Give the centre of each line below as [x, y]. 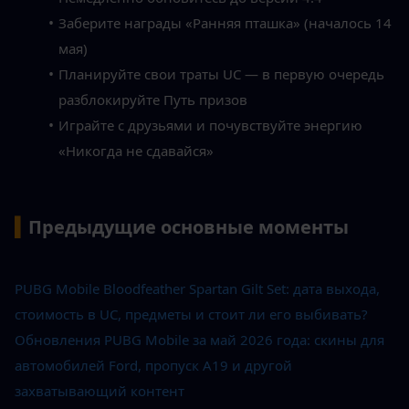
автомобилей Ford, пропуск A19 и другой [153, 366]
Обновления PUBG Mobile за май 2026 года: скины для [199, 340]
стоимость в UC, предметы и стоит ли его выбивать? [191, 315]
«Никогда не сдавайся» [136, 151]
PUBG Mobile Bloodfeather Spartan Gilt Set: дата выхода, [197, 289]
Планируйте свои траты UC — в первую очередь [221, 74]
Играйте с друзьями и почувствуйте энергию [210, 126]
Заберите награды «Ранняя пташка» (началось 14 [225, 23]
